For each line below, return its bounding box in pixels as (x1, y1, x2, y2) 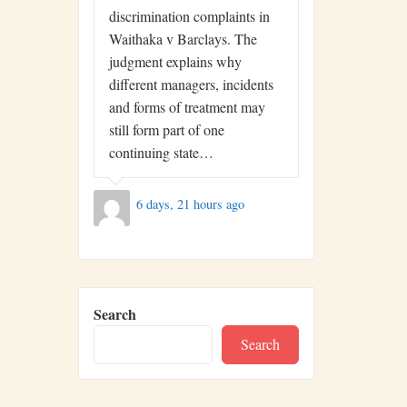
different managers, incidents (109, 74, 273, 94)
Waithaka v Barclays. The (109, 28, 257, 48)
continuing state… (109, 142, 213, 162)
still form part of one (109, 119, 224, 139)
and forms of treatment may (109, 96, 265, 116)
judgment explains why (109, 51, 242, 71)
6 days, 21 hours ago (135, 195, 244, 213)
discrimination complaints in (109, 5, 270, 25)
